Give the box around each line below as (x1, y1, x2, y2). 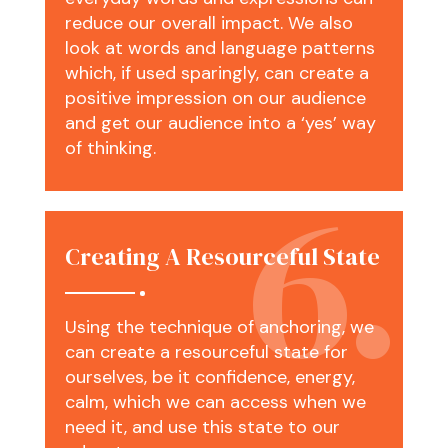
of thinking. (64, 136, 156, 161)
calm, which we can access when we (64, 390, 366, 415)
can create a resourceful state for (64, 340, 348, 365)
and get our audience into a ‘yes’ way (64, 111, 376, 136)
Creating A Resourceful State (64, 240, 380, 274)
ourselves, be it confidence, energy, (64, 365, 355, 390)
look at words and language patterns (64, 36, 375, 61)
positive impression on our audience (64, 86, 366, 111)
